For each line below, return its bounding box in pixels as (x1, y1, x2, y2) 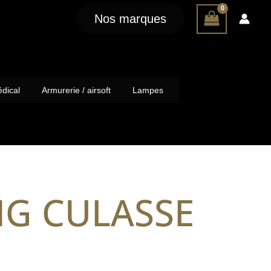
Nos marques (94, 12, 166, 25)
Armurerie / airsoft (42, 85, 111, 95)
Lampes (132, 85, 163, 95)
